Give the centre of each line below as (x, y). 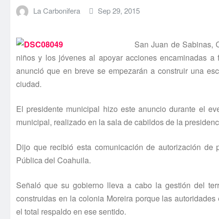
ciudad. (29, 84)
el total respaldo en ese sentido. (71, 212)
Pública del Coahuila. (54, 160)
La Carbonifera (56, 10)
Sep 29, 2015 (119, 10)
